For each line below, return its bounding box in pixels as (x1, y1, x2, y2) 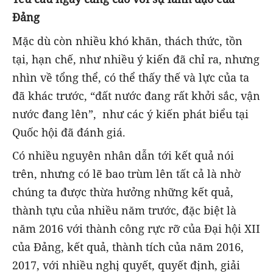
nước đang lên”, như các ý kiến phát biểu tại (12, 106, 249, 121)
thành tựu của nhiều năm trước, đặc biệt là (12, 202, 236, 218)
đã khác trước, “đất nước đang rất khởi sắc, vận (12, 88, 260, 103)
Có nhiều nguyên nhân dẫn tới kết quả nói (12, 147, 234, 163)
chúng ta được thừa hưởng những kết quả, (12, 184, 233, 199)
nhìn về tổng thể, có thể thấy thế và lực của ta (12, 69, 249, 85)
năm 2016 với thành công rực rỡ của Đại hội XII (12, 221, 260, 236)
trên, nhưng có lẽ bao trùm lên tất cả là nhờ (12, 166, 241, 181)
